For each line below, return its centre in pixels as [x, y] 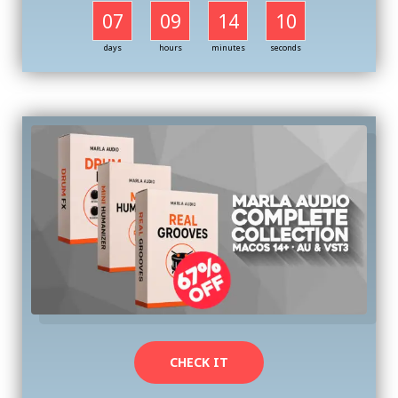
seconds [286, 48]
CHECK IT [199, 362]
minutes [228, 48]
